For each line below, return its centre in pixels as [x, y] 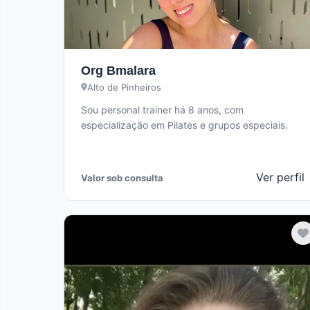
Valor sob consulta [122, 177]
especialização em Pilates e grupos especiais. [184, 125]
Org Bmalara [118, 71]
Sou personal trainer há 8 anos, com [162, 110]
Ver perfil [281, 177]
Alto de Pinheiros [124, 87]
